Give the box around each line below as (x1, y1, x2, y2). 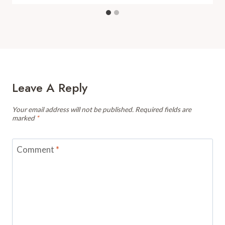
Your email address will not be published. (12, 105, 134, 114)
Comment (16, 144, 56, 155)
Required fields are (135, 105, 191, 114)
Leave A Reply (12, 78, 87, 96)
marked (12, 114, 36, 122)
